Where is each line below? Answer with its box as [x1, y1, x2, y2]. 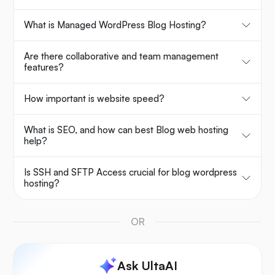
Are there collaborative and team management [24, 50, 219, 63]
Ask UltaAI [117, 258, 177, 274]
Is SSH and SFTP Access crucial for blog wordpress [24, 166, 237, 179]
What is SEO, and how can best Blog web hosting [24, 124, 228, 136]
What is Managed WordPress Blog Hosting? [24, 19, 206, 31]
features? [24, 61, 64, 74]
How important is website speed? [24, 93, 165, 105]
